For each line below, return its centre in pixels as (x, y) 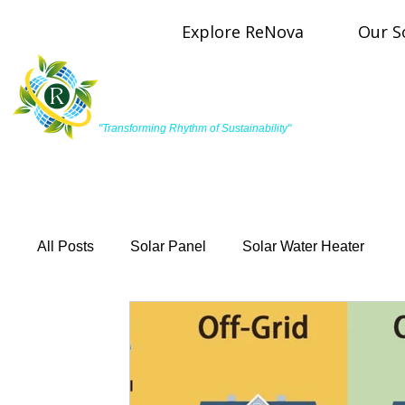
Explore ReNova (242, 32)
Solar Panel (168, 246)
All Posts (66, 246)
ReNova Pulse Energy (206, 113)
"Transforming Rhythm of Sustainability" (195, 128)
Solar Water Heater (303, 246)
